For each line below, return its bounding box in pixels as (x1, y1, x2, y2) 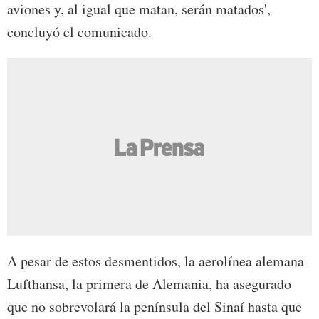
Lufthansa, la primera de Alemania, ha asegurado (7, 274, 291, 294)
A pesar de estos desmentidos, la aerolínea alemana (7, 251, 304, 271)
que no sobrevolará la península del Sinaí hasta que (7, 297, 302, 317)
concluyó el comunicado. (7, 22, 152, 42)
